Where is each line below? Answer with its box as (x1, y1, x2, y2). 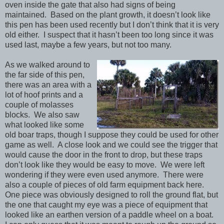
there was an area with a (5, 80, 91, 89)
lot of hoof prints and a (5, 90, 83, 99)
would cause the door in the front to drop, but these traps (5, 150, 202, 159)
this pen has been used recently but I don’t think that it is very (5, 20, 219, 29)
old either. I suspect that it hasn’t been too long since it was (5, 30, 213, 39)
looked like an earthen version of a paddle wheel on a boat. (5, 210, 215, 219)
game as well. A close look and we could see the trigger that (5, 140, 217, 149)
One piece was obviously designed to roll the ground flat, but (5, 190, 218, 199)
